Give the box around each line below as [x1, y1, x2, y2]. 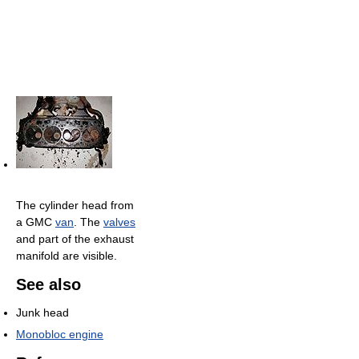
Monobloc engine [16, 328, 103, 341]
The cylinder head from [16, 199, 134, 212]
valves [103, 216, 135, 229]
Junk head [16, 306, 69, 320]
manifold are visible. [16, 249, 117, 263]
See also [16, 276, 81, 294]
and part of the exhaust [16, 232, 134, 246]
